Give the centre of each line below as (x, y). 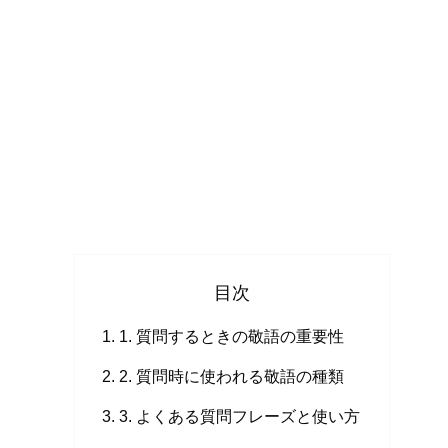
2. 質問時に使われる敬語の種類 (232, 376)
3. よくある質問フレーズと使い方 (240, 416)
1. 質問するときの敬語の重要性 (232, 336)
